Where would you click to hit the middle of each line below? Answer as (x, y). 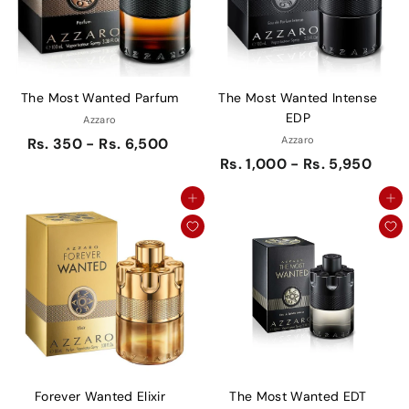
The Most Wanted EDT (298, 397)
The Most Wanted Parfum (100, 98)
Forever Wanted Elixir (100, 397)
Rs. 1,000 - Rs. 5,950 (296, 164)
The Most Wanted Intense (298, 98)
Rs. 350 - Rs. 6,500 (98, 144)
